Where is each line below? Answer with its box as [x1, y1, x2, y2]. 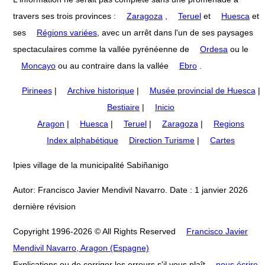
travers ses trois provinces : [13, 11, 118, 21]
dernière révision [13, 201, 76, 211]
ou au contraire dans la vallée [56, 60, 171, 70]
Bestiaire [107, 102, 140, 112]
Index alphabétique [47, 135, 118, 145]
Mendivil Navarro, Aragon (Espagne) [13, 243, 149, 253]
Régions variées [37, 27, 97, 37]
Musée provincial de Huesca [149, 85, 256, 95]
